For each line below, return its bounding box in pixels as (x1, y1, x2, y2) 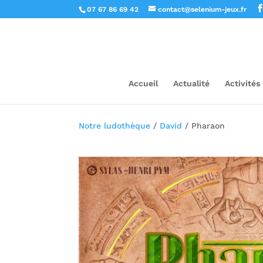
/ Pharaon (182, 120, 225, 130)
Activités (224, 79, 260, 88)
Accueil (128, 79, 158, 88)
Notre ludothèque (79, 120, 151, 130)
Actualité (173, 79, 210, 88)
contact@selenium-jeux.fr (158, 5, 247, 14)
